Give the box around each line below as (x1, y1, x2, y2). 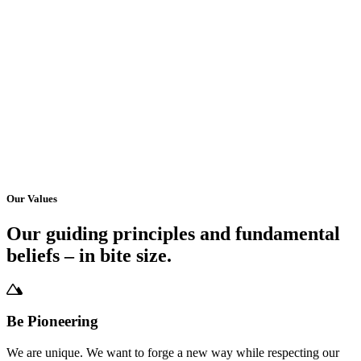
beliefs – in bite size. (6, 245, 172, 267)
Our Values (6, 193, 57, 205)
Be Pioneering (6, 313, 98, 330)
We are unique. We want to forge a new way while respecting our (6, 345, 339, 359)
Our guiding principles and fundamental (6, 223, 340, 245)
